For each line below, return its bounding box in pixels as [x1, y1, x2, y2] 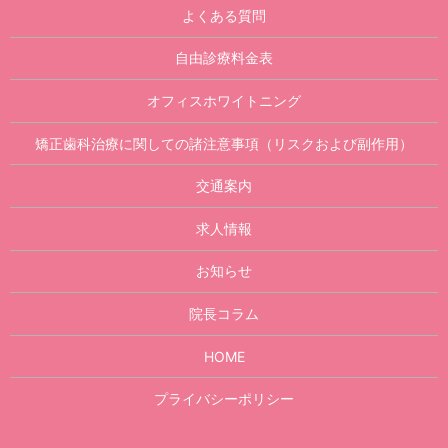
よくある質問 [182, 6, 266, 24]
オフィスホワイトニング [147, 91, 301, 109]
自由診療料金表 [175, 49, 273, 67]
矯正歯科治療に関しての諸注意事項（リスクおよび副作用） [35, 134, 413, 152]
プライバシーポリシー [154, 390, 294, 408]
